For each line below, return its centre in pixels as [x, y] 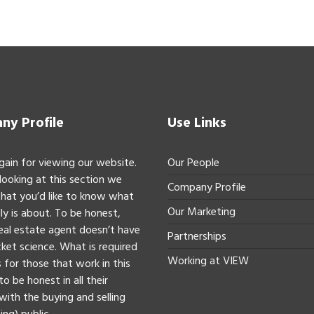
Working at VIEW [208, 261]
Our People [193, 163]
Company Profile [207, 187]
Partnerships [197, 237]
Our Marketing [202, 212]
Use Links [197, 123]
